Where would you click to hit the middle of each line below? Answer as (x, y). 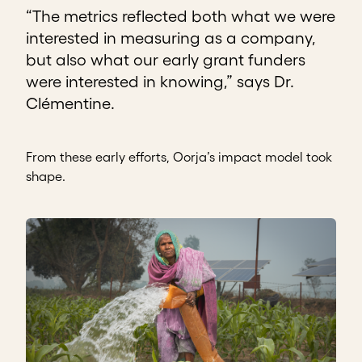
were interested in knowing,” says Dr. (160, 82)
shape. (46, 177)
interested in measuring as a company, (170, 38)
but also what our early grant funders (166, 60)
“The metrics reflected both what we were (181, 17)
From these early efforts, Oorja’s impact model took (179, 157)
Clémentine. (72, 104)
